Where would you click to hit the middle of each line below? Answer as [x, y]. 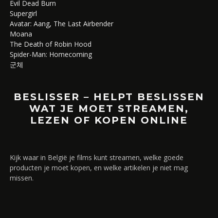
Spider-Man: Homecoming [51, 54]
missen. [22, 178]
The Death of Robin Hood [51, 44]
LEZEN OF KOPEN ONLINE [109, 120]
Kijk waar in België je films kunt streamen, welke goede [97, 158]
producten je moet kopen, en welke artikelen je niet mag [99, 168]
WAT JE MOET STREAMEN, [109, 109]
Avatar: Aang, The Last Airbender [62, 24]
